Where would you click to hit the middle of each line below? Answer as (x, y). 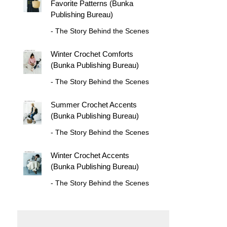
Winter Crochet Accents (90, 155)
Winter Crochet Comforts (92, 54)
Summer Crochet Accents (93, 105)
